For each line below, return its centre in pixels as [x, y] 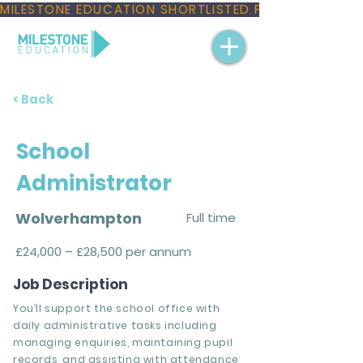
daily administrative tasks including [115, 325]
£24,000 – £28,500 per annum [103, 252]
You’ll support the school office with [117, 308]
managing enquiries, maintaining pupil [123, 342]
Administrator [94, 183]
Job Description [70, 284]
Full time [211, 218]
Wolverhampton [79, 218]
